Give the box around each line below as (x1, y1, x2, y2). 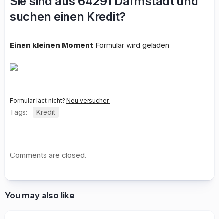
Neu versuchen (66, 97, 110, 104)
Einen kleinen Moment (10, 41, 93, 50)
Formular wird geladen (93, 41, 169, 50)
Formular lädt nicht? (10, 97, 66, 104)
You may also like (5, 191, 75, 200)
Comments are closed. (10, 151, 87, 160)
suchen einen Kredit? (10, 9, 126, 23)
